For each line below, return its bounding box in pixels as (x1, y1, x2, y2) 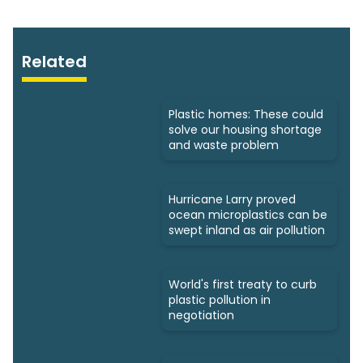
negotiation (169, 306, 234, 323)
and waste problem (169, 136, 279, 153)
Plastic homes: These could (169, 105, 323, 122)
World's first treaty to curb (169, 275, 317, 293)
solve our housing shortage (169, 121, 322, 138)
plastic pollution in (169, 291, 271, 308)
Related (22, 50, 88, 74)
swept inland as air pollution (169, 221, 325, 238)
